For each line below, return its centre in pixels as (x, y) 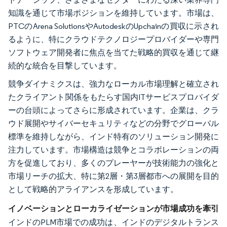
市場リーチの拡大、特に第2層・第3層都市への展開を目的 (113, 176)
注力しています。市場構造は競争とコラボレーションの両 (113, 149)
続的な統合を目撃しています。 (65, 65)
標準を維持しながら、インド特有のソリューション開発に (113, 136)
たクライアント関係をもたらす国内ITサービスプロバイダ (113, 97)
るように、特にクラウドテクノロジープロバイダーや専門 (113, 39)
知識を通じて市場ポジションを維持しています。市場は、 (113, 13)
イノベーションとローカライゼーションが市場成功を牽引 (113, 208)
